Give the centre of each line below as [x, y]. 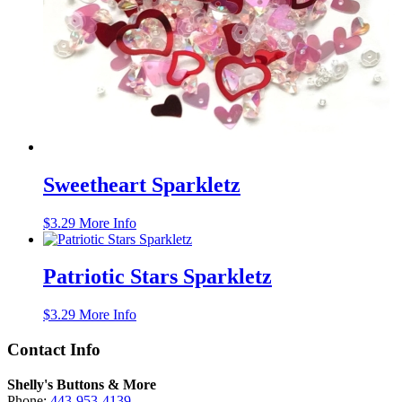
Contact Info [54, 350]
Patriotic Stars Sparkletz [157, 277]
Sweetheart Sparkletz [142, 184]
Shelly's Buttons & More [82, 384]
